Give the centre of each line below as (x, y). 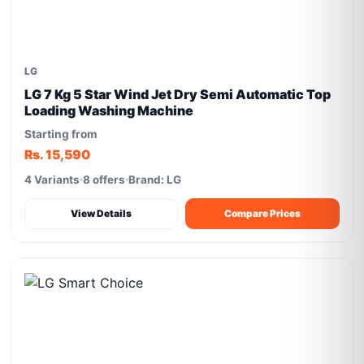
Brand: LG (155, 180)
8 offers (104, 180)
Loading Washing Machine (109, 110)
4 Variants (52, 180)
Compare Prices (262, 213)
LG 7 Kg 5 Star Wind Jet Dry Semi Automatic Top (178, 94)
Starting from (61, 134)
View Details (102, 213)
